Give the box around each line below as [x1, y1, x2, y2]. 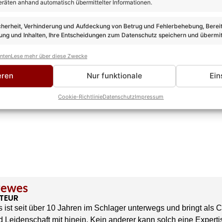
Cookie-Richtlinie [58, 93, 103, 100]
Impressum [135, 93, 164, 100]
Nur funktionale [86, 71, 142, 81]
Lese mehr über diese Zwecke [11, 52, 87, 59]
